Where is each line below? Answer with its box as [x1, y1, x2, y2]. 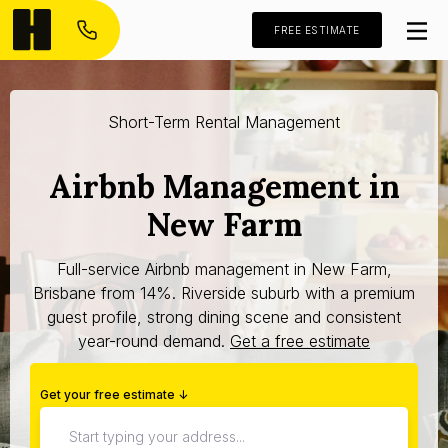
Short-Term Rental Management [108, 112, 340, 132]
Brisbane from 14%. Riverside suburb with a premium [33, 282, 415, 303]
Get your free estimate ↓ [40, 386, 188, 402]
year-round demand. [78, 330, 230, 351]
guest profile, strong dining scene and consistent [47, 306, 401, 327]
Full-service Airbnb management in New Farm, [56, 258, 392, 279]
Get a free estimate [230, 330, 370, 351]
